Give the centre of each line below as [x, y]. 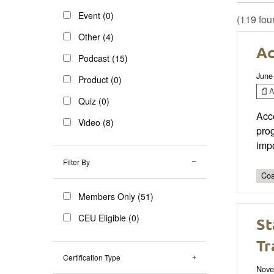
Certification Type [92, 257]
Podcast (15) [103, 58]
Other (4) [96, 36]
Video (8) [96, 122]
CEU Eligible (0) [109, 217]
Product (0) [100, 79]
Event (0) [96, 15]
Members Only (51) [116, 196]
